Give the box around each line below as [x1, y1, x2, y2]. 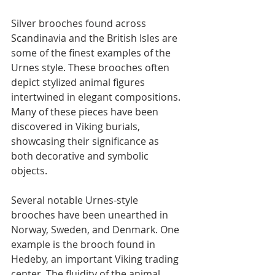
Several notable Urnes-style [11, 193, 141, 207]
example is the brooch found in [11, 238, 158, 252]
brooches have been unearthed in [11, 208, 171, 222]
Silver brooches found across [11, 17, 149, 31]
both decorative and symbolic [11, 149, 151, 163]
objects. [11, 164, 47, 178]
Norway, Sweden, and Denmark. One [11, 223, 182, 237]
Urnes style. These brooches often [11, 61, 172, 75]
